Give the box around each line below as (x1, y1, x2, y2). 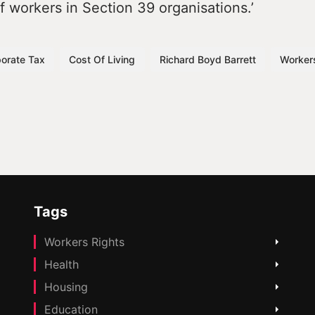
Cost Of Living (69, 53, 136, 65)
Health (44, 257, 79, 272)
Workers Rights (44, 235, 124, 250)
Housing (44, 280, 88, 295)
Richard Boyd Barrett (159, 53, 256, 65)
